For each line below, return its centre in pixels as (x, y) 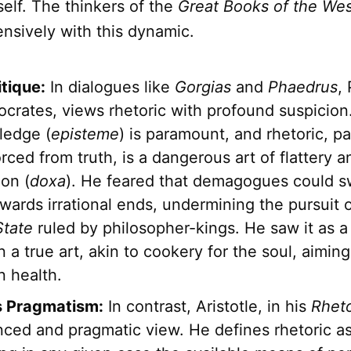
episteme (85, 134)
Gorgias (203, 87)
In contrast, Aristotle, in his (207, 307)
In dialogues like (110, 87)
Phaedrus (303, 87)
